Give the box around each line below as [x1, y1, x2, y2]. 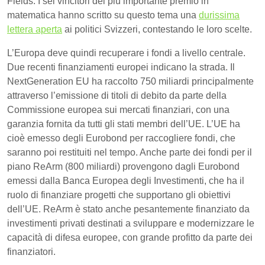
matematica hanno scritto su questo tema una [7, 9, 199, 20]
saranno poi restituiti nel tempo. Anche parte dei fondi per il [7, 147, 252, 157]
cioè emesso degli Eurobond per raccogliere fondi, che [7, 132, 235, 143]
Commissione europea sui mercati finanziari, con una [7, 104, 230, 115]
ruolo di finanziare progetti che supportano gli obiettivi [7, 189, 231, 200]
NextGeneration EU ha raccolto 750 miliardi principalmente [7, 76, 254, 86]
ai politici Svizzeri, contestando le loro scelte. [62, 24, 252, 34]
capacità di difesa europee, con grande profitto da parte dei [7, 232, 253, 243]
